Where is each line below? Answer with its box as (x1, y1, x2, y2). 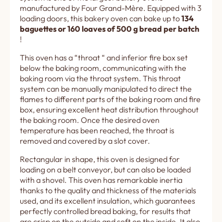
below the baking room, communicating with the (20, 62, 186, 73)
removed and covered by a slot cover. (20, 135, 150, 146)
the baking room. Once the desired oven (20, 114, 160, 125)
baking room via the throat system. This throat (20, 73, 181, 83)
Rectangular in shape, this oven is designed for (20, 154, 180, 164)
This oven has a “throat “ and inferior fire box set (20, 52, 188, 62)
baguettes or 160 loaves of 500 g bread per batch (20, 23, 199, 34)
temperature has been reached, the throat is (20, 125, 174, 135)
